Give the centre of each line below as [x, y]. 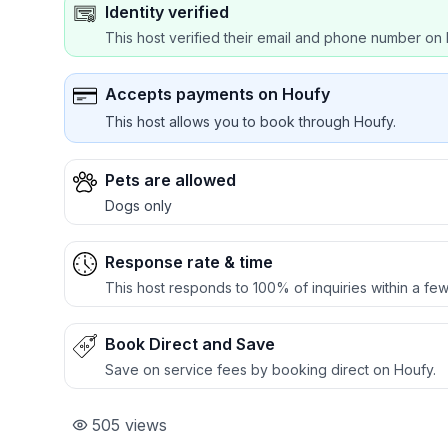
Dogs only [138, 205]
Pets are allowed [170, 180]
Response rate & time [189, 262]
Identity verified [167, 12]
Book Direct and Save [190, 344]
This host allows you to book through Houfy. [250, 121]
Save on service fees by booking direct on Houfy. [270, 369]
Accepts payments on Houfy [217, 94]
